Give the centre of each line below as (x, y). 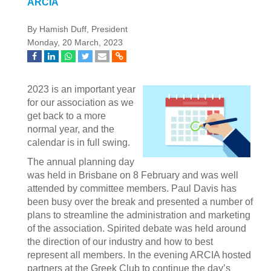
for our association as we (80, 103)
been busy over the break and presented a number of (140, 202)
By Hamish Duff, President (77, 29)
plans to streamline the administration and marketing (139, 215)
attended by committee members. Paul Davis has (132, 188)
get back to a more (67, 116)
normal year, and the (71, 129)
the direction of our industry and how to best (120, 242)
